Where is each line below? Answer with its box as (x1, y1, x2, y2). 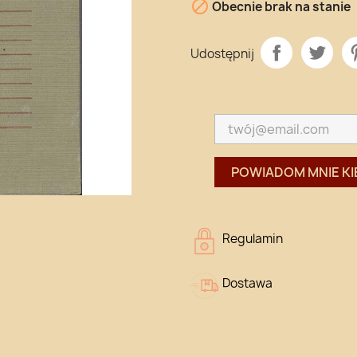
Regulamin (222, 229, 283, 247)
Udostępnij (190, 45, 254, 63)
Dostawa (222, 274, 273, 292)
